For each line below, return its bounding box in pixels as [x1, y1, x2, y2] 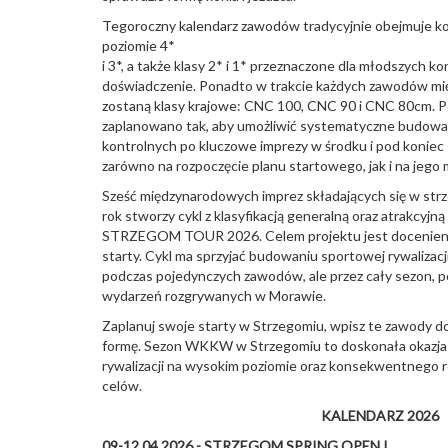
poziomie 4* [102, 37, 175, 54]
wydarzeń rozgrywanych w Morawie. [102, 287, 326, 304]
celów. [102, 377, 142, 394]
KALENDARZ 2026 [320, 407, 439, 424]
